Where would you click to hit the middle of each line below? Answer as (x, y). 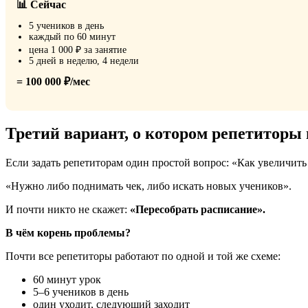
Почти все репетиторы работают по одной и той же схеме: (143, 256)
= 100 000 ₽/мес (53, 81)
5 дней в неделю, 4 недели (84, 60)
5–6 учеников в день (81, 291)
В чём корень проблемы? (68, 232)
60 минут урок (67, 279)
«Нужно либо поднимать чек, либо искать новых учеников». (148, 186)
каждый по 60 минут (72, 36)
